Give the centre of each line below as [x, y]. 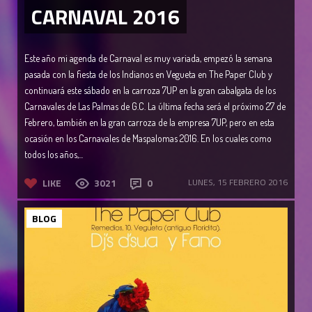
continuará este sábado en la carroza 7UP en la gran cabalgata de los [150, 90]
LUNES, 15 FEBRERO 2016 [238, 182]
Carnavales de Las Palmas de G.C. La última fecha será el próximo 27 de [155, 106]
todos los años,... [54, 154]
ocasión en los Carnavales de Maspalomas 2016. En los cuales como [148, 138]
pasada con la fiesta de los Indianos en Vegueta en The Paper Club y [148, 74]
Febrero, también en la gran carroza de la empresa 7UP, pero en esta [149, 122]
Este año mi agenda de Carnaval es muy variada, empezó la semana [148, 58]
